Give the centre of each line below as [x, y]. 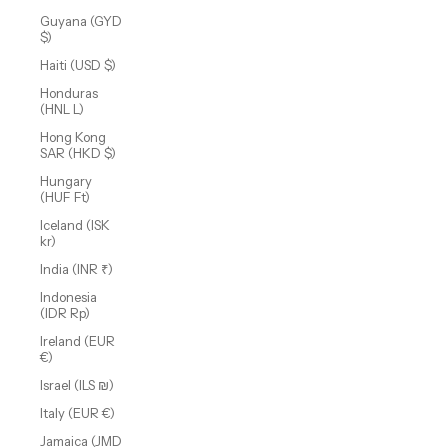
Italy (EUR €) [77, 413]
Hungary [66, 181]
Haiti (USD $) [78, 65]
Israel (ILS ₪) [77, 385]
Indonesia [68, 297]
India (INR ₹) [76, 269]
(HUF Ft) [65, 197]
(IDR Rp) [65, 313]
